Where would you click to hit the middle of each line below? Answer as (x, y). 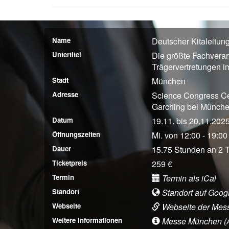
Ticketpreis (70, 163)
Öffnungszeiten (76, 134)
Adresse (65, 94)
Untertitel (67, 54)
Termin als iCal (188, 178)
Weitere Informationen (87, 220)
